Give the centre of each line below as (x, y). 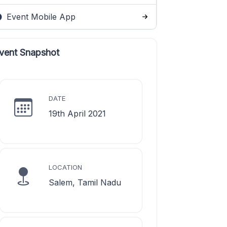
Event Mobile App (40, 17)
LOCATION (65, 167)
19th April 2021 (77, 113)
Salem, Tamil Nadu (85, 182)
